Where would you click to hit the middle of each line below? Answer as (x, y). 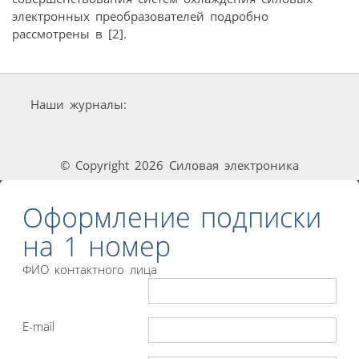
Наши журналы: (78, 105)
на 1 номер (97, 246)
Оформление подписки (172, 217)
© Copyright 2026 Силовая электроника (179, 165)
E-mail (38, 326)
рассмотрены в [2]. (69, 34)
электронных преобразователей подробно (140, 16)
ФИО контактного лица (90, 269)
